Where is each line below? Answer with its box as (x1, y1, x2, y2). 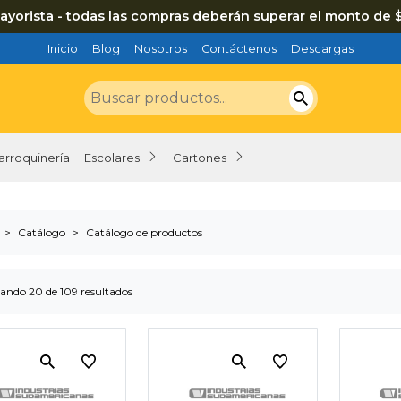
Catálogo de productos (86, 225, 202, 239)
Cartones (173, 149, 226, 165)
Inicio (47, 42, 78, 55)
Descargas (291, 42, 354, 55)
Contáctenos (201, 42, 277, 55)
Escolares (84, 149, 140, 165)
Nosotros (134, 42, 187, 55)
